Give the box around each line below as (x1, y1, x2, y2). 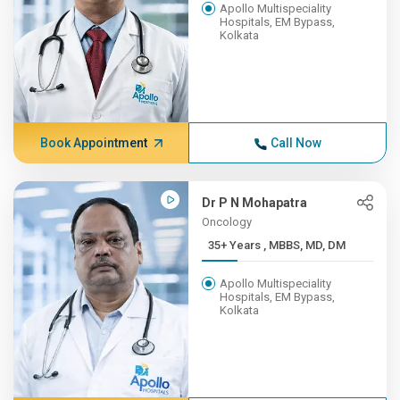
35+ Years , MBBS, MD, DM (263, 238, 346, 252)
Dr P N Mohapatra (202, 196, 308, 210)
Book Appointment (39, 136, 147, 150)
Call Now (270, 136, 321, 150)
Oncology (202, 215, 253, 229)
